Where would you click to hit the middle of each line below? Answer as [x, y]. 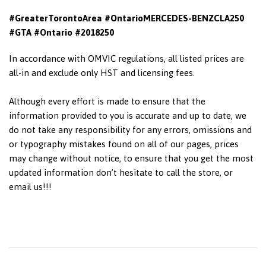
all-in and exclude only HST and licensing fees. [102, 72]
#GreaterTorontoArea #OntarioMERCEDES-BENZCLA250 [126, 18]
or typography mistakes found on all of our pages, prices [124, 144]
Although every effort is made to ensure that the [107, 101]
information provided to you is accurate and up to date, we [128, 115]
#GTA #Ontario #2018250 [61, 32]
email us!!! [30, 186]
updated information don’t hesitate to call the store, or [121, 172]
